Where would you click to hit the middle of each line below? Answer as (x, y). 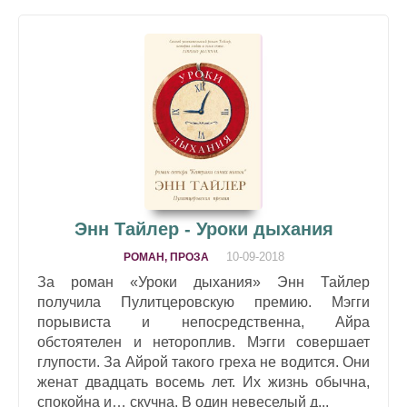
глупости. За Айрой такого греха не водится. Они (203, 362)
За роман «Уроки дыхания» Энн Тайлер (203, 282)
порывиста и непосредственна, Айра (203, 322)
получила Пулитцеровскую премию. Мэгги (203, 302)
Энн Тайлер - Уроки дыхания (203, 228)
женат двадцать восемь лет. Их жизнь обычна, (203, 382)
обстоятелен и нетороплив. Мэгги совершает (203, 342)
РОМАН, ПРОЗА (166, 257)
